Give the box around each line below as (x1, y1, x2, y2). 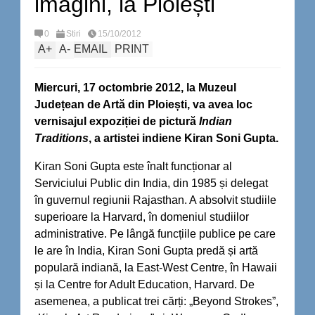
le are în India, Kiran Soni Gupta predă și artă (34, 245, 258, 257)
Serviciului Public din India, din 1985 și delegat (34, 177, 271, 189)
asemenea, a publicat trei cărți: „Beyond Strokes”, (34, 295, 278, 307)
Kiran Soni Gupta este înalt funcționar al (34, 160, 232, 172)
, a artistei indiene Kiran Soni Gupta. (89, 132, 278, 144)
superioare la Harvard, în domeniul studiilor (34, 211, 249, 223)
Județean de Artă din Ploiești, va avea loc (34, 98, 252, 110)
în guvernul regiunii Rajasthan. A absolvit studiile (34, 194, 276, 206)
